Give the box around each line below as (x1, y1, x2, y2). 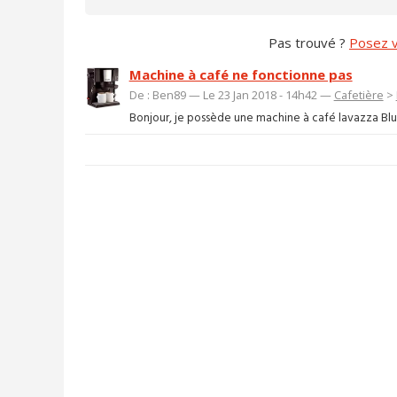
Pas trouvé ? (269, 33, 349, 51)
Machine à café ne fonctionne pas (128, 65, 353, 83)
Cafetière (333, 86, 384, 103)
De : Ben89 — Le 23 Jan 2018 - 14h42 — (128, 86, 334, 103)
